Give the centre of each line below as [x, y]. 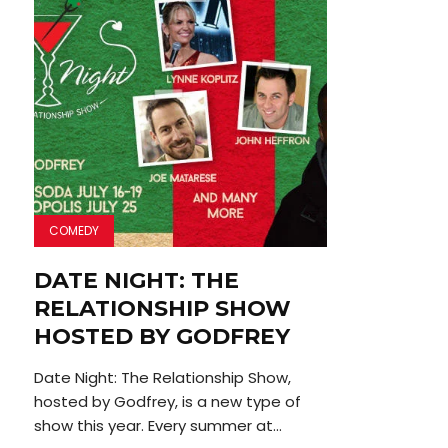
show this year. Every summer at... [157, 426]
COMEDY [73, 231]
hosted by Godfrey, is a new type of [167, 402]
